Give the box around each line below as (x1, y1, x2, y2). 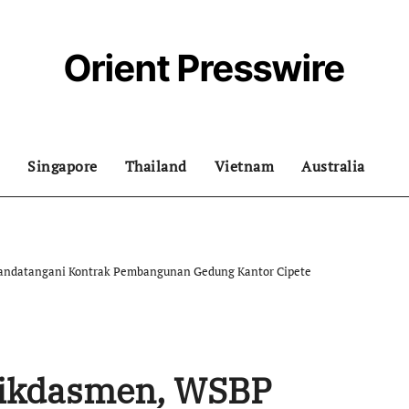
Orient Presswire (64, 46, 345, 90)
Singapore (27, 156, 98, 176)
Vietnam (214, 156, 274, 176)
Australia (301, 156, 365, 176)
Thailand (124, 156, 187, 176)
